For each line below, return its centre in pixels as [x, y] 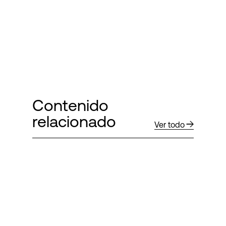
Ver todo [169, 125]
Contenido [70, 105]
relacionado [74, 121]
